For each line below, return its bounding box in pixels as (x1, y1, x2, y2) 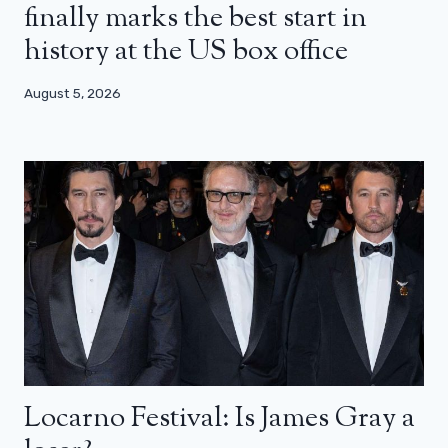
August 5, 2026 (24, 84, 121, 101)
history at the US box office (24, 32, 348, 73)
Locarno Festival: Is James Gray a (24, 398, 415, 439)
